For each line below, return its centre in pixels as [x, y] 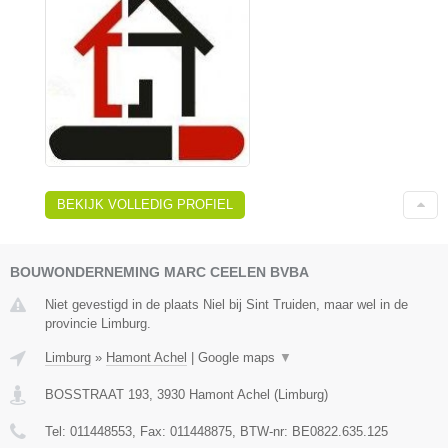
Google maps [238, 358]
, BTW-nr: [262, 432]
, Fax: [151, 432]
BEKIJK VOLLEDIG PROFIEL [145, 205]
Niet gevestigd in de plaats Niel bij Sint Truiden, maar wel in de [226, 305]
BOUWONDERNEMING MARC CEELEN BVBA [159, 272]
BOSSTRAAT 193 [97, 395]
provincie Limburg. [98, 324]
